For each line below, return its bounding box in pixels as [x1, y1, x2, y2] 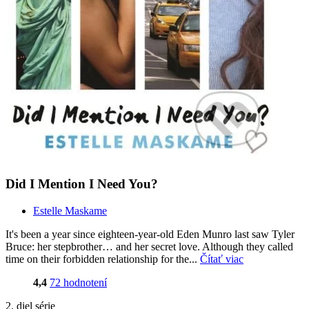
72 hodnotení [50, 276, 107, 288]
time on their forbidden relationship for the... [6, 252, 200, 265]
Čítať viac [200, 252, 243, 265]
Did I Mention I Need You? [6, 177, 158, 192]
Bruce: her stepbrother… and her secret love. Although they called [6, 240, 293, 252]
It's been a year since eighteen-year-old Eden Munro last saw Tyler [6, 228, 295, 240]
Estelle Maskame [33, 204, 107, 217]
